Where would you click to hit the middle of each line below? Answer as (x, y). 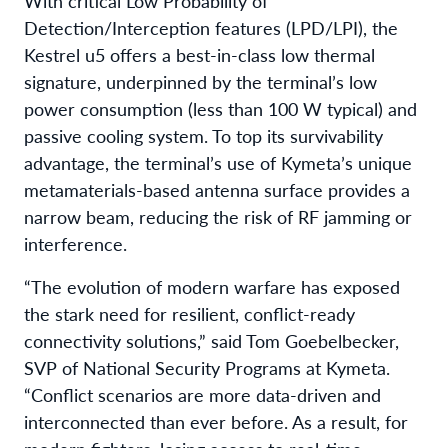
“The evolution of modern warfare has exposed (212, 286)
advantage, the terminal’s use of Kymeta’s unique (218, 162)
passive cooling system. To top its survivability (203, 135)
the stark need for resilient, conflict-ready (189, 313)
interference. (75, 243)
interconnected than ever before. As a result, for (216, 421)
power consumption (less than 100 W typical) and (220, 108)
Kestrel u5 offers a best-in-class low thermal (199, 54)
